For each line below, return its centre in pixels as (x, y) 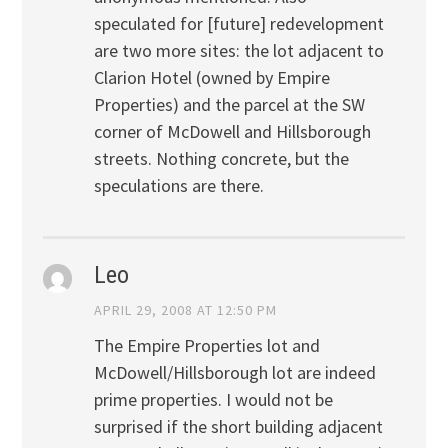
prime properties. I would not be (213, 399)
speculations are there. (178, 186)
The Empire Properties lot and (206, 345)
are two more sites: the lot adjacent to (238, 51)
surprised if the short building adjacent (238, 426)
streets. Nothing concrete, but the (221, 159)
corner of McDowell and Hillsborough (232, 132)
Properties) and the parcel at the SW (229, 105)
